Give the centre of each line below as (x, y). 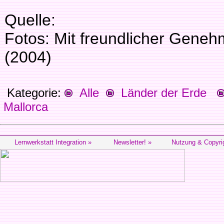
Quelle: (30, 20)
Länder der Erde (160, 93)
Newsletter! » (132, 142)
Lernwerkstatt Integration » (53, 142)
